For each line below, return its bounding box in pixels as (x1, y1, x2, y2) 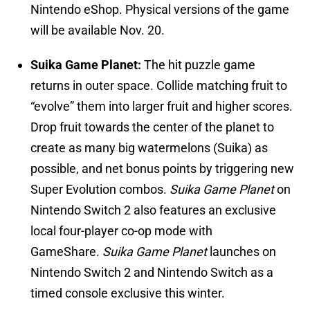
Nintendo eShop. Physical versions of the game (30, 2, 289, 17)
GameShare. (30, 244, 102, 259)
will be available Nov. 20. (30, 23, 165, 38)
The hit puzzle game (144, 57, 255, 73)
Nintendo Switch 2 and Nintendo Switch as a (30, 265, 273, 280)
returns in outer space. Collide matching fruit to (30, 78, 287, 93)
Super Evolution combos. (30, 182, 170, 197)
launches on (207, 244, 276, 259)
